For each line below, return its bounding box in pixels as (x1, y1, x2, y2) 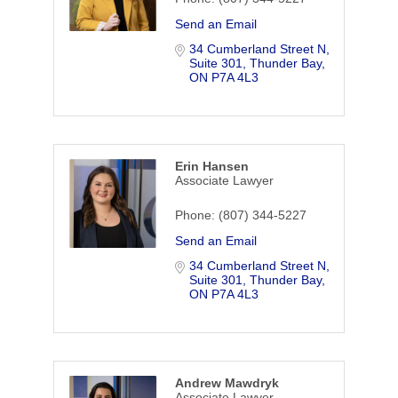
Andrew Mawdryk (174, 376, 279, 391)
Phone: (174, 208, 215, 223)
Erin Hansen (174, 159, 249, 174)
